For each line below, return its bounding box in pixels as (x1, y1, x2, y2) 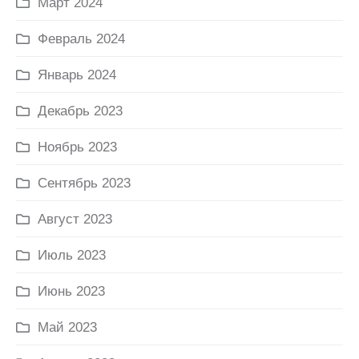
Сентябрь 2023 (38, 175, 131, 192)
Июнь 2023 (38, 284, 105, 300)
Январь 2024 (38, 67, 116, 83)
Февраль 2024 (38, 31, 125, 47)
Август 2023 (38, 212, 112, 228)
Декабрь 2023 (38, 103, 123, 119)
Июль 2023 (38, 248, 106, 264)
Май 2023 (38, 320, 97, 336)
